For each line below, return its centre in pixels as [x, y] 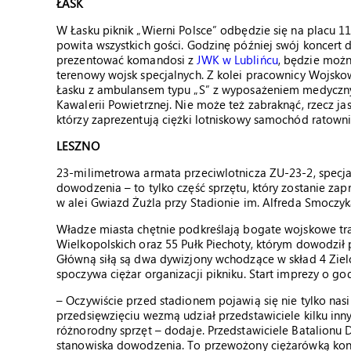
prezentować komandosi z [127, 60]
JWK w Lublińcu [237, 60]
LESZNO [78, 146]
